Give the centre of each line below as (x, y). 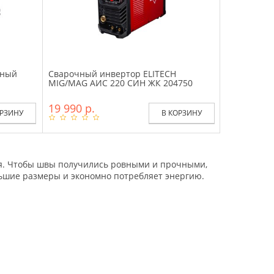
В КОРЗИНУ (182, 113)
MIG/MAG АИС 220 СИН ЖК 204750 (120, 83)
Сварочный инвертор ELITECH (112, 73)
